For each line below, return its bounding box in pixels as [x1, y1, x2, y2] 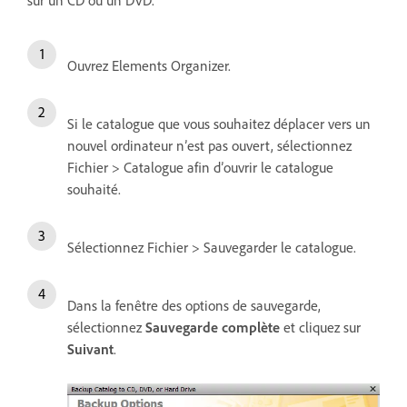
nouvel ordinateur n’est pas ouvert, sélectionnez [67, 136, 352, 155]
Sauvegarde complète [145, 318, 280, 337]
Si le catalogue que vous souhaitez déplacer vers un [67, 114, 371, 134]
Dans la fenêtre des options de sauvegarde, [67, 296, 321, 315]
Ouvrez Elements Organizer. [67, 56, 231, 75]
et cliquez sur [280, 318, 361, 337]
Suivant [67, 340, 114, 359]
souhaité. [67, 180, 121, 199]
